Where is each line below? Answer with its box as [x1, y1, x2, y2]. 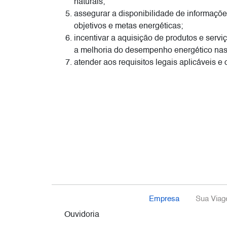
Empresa [148, 195, 179, 204]
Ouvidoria [64, 211, 99, 219]
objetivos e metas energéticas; [74, 22, 183, 31]
